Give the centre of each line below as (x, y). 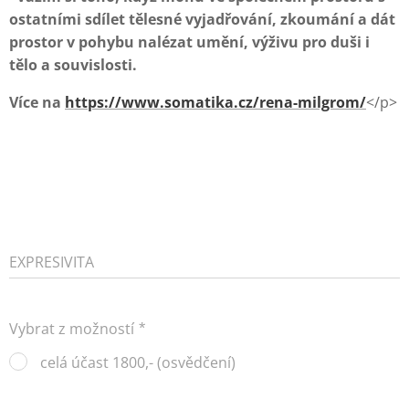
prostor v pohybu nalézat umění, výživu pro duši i (189, 42)
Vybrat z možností (72, 329)
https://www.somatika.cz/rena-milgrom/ (215, 103)
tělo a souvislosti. (73, 65)
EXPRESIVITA (52, 262)
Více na (37, 103)
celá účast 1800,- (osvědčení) (138, 363)
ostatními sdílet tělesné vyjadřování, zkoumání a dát (202, 20)
